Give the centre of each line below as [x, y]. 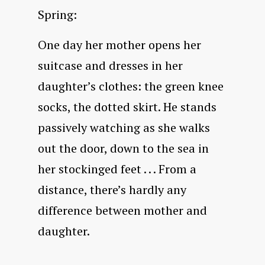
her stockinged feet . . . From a [117, 169]
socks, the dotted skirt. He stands [127, 107]
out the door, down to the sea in [123, 148]
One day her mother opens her [119, 45]
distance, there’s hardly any [112, 190]
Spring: [57, 15]
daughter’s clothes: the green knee [131, 86]
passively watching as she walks [124, 128]
